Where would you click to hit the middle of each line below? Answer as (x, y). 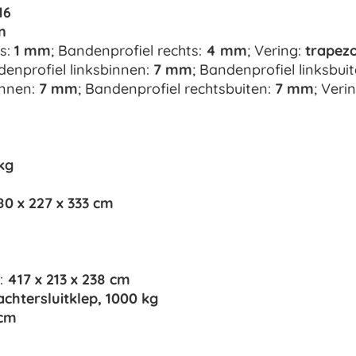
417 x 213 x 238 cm (69, 280)
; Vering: (276, 51)
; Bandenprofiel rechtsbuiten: (176, 89)
